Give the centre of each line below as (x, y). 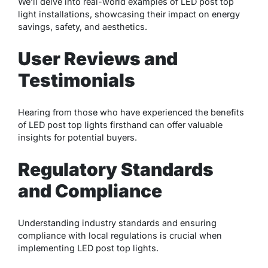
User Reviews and (98, 58)
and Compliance (90, 191)
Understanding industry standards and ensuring (117, 223)
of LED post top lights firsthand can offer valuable (120, 124)
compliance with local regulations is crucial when (120, 235)
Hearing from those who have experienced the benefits (131, 112)
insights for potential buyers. (77, 137)
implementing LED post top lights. (88, 248)
